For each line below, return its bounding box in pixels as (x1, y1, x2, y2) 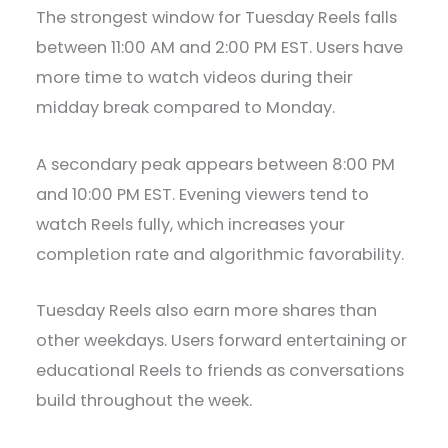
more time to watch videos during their (36, 66, 354, 90)
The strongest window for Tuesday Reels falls (36, 6, 398, 30)
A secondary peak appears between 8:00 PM (36, 152, 396, 176)
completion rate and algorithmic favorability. (36, 242, 405, 266)
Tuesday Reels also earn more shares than (36, 298, 378, 322)
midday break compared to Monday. (36, 96, 336, 120)
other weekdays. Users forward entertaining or (36, 328, 408, 352)
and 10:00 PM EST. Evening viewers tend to (36, 182, 370, 206)
